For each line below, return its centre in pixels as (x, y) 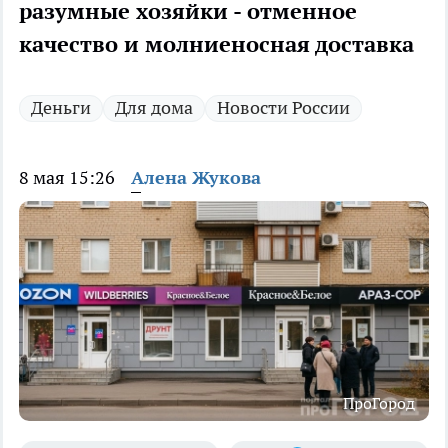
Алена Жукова (196, 178)
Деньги (61, 108)
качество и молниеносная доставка (216, 44)
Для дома (154, 108)
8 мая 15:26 (67, 178)
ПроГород (379, 403)
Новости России (283, 108)
